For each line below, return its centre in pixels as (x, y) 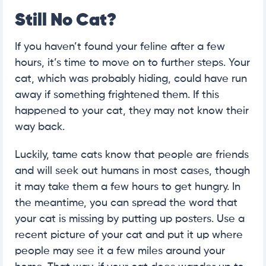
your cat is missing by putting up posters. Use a (130, 219)
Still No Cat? (66, 20)
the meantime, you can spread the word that (126, 203)
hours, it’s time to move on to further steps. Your (132, 63)
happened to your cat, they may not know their (132, 111)
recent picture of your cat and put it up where (129, 235)
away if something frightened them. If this (117, 95)
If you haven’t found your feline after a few (120, 47)
